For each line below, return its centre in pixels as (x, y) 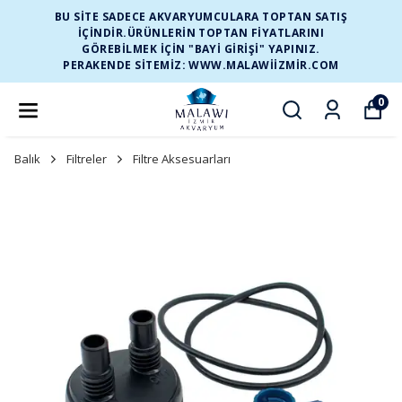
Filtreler (87, 159)
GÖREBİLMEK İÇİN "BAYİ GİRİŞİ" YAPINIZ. (201, 49)
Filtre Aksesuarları (182, 159)
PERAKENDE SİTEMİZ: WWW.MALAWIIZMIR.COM (201, 65)
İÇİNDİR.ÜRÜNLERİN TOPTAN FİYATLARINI (201, 33)
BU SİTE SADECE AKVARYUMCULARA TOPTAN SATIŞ (201, 17)
